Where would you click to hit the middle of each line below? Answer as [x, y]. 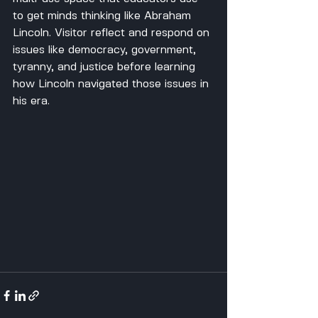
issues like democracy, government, [106, 50]
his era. [31, 101]
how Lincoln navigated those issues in [113, 84]
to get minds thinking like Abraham [104, 16]
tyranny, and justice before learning [106, 67]
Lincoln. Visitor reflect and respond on [113, 33]
